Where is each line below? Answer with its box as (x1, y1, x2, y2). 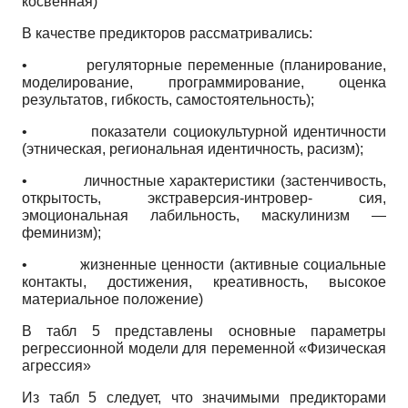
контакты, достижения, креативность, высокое (22, 274, 386, 291)
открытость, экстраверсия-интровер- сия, (22, 190, 386, 207)
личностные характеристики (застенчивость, (78, 173, 387, 189)
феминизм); (22, 225, 101, 241)
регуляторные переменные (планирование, (81, 57, 387, 74)
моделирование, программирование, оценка (22, 75, 386, 91)
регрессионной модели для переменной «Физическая (22, 341, 386, 357)
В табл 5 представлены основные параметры (22, 323, 386, 340)
